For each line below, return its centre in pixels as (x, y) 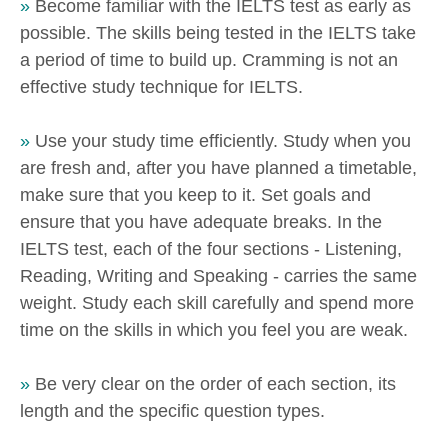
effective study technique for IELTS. (161, 87)
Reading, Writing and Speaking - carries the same (218, 276)
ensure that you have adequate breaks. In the (201, 222)
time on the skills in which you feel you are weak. (214, 330)
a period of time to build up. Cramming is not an (209, 60)
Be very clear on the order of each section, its (215, 384)
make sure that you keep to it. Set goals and (195, 195)
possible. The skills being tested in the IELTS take (218, 33)
